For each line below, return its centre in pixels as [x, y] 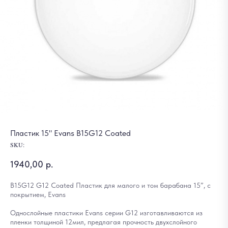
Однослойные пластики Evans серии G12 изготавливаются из [106, 212]
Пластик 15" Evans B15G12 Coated [70, 133]
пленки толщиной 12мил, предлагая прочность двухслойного [104, 222]
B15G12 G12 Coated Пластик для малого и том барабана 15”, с [110, 185]
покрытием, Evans [38, 194]
